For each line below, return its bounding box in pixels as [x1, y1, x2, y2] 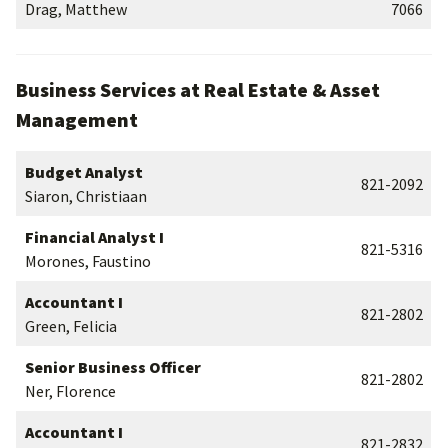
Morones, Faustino [25, 251, 151, 271]
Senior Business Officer [25, 357, 201, 377]
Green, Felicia [25, 316, 117, 336]
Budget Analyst [25, 162, 143, 182]
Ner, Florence [25, 381, 116, 401]
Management [16, 107, 138, 132]
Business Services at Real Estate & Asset [16, 77, 380, 102]
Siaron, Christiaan [25, 186, 147, 206]
